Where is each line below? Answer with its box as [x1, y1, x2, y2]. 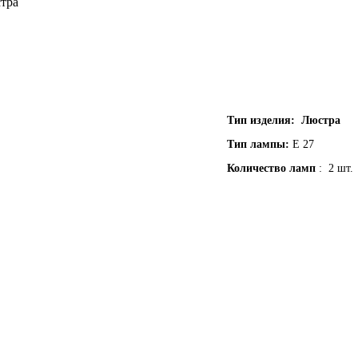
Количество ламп [227, 162, 319, 175]
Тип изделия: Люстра [227, 114, 340, 127]
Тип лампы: [227, 138, 289, 151]
